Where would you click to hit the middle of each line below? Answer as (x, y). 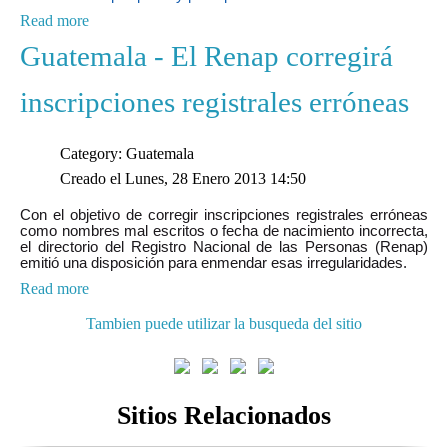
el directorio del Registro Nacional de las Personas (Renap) (224, 246)
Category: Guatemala (127, 153)
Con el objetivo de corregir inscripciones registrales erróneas (224, 214)
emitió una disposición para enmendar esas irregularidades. (213, 262)
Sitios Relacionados (224, 415)
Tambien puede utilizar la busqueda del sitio (224, 323)
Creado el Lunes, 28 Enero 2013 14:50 (183, 178)
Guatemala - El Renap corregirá (206, 55)
